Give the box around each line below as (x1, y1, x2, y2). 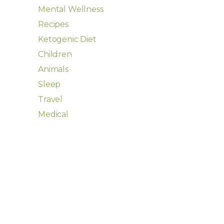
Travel (38, 94, 63, 104)
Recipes (38, 19, 68, 29)
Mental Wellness (38, 4, 103, 14)
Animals (38, 64, 68, 74)
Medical (38, 109, 68, 119)
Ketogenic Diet (38, 34, 96, 44)
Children (38, 49, 72, 59)
